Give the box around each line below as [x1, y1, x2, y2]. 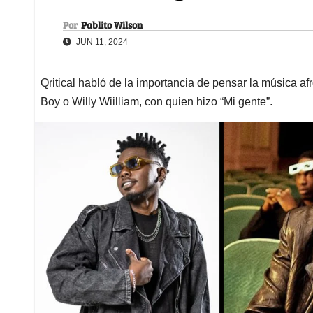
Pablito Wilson [81, 17, 143, 31]
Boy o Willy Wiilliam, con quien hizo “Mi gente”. [41, 95, 272, 108]
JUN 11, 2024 [74, 36, 128, 47]
